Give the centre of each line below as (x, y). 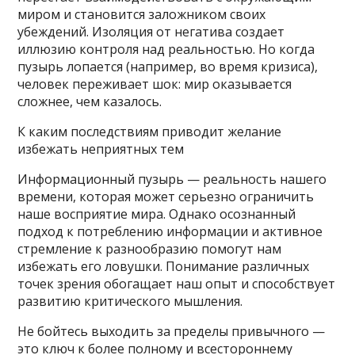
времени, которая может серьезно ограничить (166, 197)
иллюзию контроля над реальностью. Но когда (166, 50)
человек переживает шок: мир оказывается (155, 84)
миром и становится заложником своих (142, 15)
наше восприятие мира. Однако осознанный (157, 214)
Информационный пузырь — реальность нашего (172, 179)
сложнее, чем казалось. (90, 102)
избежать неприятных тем (101, 149)
